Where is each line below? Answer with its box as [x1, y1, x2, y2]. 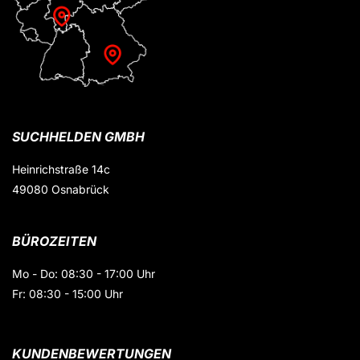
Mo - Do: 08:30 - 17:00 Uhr [12, 266, 155, 280]
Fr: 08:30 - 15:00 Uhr [12, 286, 123, 301]
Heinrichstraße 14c [12, 162, 110, 176]
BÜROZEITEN [12, 232, 96, 249]
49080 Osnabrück [12, 182, 109, 196]
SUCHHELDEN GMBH [12, 128, 145, 145]
